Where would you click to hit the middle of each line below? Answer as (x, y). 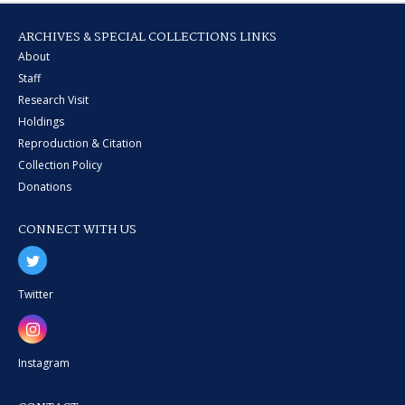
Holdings (41, 122)
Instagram (44, 363)
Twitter (36, 294)
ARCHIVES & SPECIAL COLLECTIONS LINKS (147, 37)
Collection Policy (60, 165)
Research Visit (53, 100)
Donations (45, 187)
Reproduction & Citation (80, 143)
